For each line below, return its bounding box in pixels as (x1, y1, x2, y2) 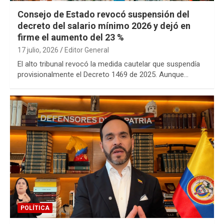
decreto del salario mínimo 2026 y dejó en (17, 20, 190, 31)
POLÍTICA (20, 204, 49, 211)
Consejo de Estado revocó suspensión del (17, 8, 189, 19)
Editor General (64, 45, 109, 54)
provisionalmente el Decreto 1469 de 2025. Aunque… (17, 69, 188, 79)
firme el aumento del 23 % (17, 31, 124, 42)
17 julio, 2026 (17, 45, 58, 54)
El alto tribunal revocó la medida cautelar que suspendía (17, 59, 200, 68)
